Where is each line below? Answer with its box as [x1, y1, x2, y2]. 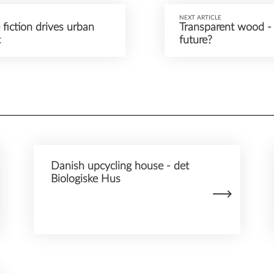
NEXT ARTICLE [179, 15, 221, 21]
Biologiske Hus [51, 174, 121, 185]
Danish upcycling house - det [51, 161, 190, 172]
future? [179, 35, 212, 46]
